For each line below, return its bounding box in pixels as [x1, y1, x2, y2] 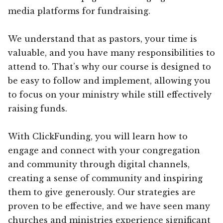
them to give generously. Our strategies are [8, 187, 196, 197]
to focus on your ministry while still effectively [8, 89, 212, 100]
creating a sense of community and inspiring [8, 173, 203, 183]
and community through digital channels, [8, 159, 190, 169]
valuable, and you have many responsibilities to [8, 47, 215, 58]
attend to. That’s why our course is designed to [8, 61, 211, 72]
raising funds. [8, 103, 67, 113]
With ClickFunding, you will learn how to [8, 131, 188, 141]
